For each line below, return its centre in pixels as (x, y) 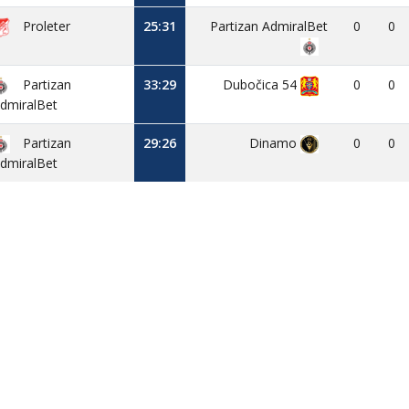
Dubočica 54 (262, 84)
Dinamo (275, 143)
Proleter (45, 26)
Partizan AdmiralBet (269, 26)
